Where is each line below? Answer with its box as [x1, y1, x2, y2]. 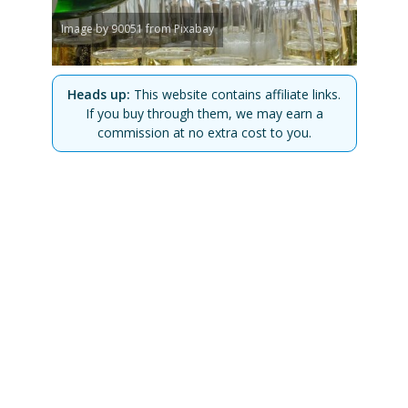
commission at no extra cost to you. [97, 123, 311, 141]
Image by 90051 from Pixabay [60, 20, 214, 36]
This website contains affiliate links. [130, 85, 341, 103]
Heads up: [67, 85, 130, 103]
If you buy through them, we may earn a [85, 104, 323, 122]
